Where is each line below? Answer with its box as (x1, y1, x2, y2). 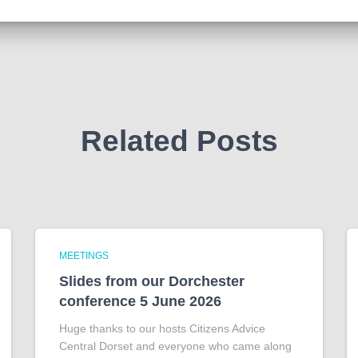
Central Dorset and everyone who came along (59, 339, 292, 352)
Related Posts (80, 124, 278, 157)
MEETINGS (59, 249, 109, 261)
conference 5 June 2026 (59, 292, 221, 309)
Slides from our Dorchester (59, 272, 245, 289)
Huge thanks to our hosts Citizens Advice (59, 321, 265, 335)
